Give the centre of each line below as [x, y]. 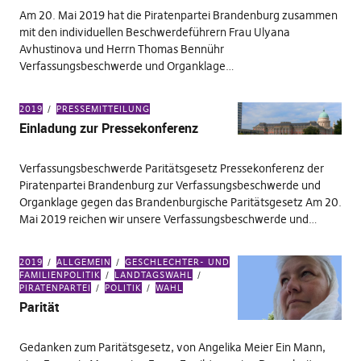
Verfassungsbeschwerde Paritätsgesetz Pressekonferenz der [171, 168]
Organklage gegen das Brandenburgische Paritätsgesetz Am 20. [180, 202]
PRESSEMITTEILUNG [103, 109]
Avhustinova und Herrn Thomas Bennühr [121, 49]
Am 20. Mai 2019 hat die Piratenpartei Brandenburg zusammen [178, 15]
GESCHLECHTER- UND [177, 262]
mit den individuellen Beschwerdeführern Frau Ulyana [154, 32]
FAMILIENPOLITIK [60, 275]
